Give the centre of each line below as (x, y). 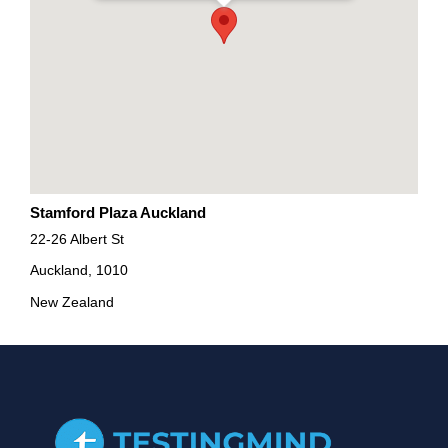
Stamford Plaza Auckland (118, 212)
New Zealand (72, 301)
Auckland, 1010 (79, 270)
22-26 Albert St (77, 238)
